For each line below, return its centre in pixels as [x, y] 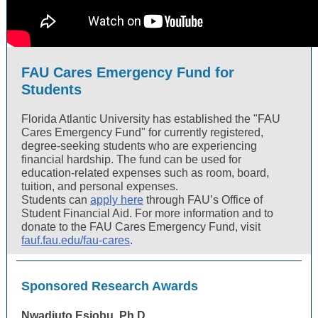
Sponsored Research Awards [110, 286]
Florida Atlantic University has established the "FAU [151, 119]
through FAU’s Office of [203, 200]
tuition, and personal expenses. [100, 186]
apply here [117, 200]
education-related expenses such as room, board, [145, 173]
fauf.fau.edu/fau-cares [76, 240]
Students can [56, 200]
